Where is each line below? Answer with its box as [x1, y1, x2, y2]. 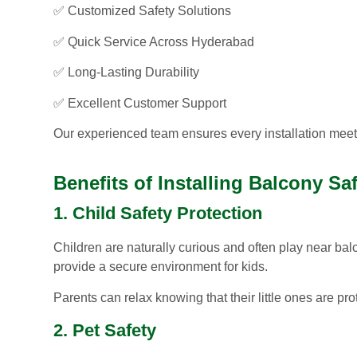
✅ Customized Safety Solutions [53, 4, 231, 18]
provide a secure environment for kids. [53, 260, 268, 274]
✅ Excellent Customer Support [53, 96, 226, 110]
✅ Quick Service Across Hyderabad [53, 34, 254, 49]
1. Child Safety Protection [53, 203, 262, 224]
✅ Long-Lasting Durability [53, 65, 199, 80]
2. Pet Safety [53, 320, 156, 341]
